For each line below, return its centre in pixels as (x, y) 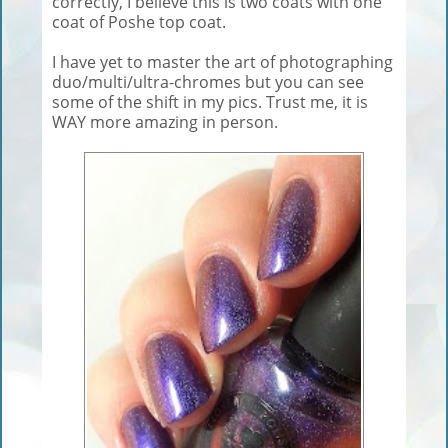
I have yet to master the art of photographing (222, 61)
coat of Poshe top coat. (139, 21)
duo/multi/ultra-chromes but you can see (208, 81)
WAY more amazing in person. (165, 121)
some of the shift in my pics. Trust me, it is (210, 101)
